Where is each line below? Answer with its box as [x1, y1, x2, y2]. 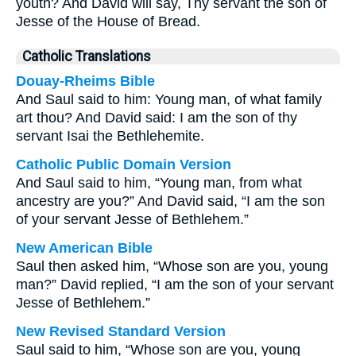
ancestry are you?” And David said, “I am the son [16, 193, 325, 209]
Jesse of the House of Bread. [16, 14, 200, 29]
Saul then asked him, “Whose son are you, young [16, 258, 328, 274]
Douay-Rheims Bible [16, 73, 155, 89]
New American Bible [16, 240, 153, 256]
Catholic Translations [22, 48, 151, 64]
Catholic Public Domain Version [16, 157, 231, 172]
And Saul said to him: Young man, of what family [16, 91, 322, 107]
